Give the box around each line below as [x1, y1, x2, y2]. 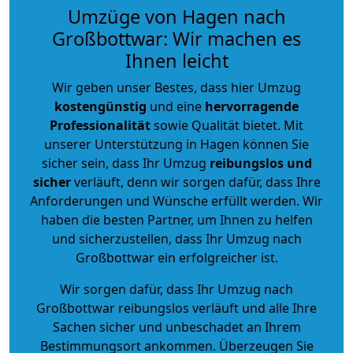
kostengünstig [54, 97, 147, 115]
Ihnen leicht [124, 47, 229, 73]
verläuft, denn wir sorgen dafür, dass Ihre [70, 173, 321, 191]
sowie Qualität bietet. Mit [150, 116, 303, 134]
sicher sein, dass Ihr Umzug [41, 154, 210, 172]
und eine [147, 97, 205, 115]
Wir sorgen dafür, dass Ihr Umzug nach [60, 280, 293, 298]
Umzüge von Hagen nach [67, 3, 286, 29]
